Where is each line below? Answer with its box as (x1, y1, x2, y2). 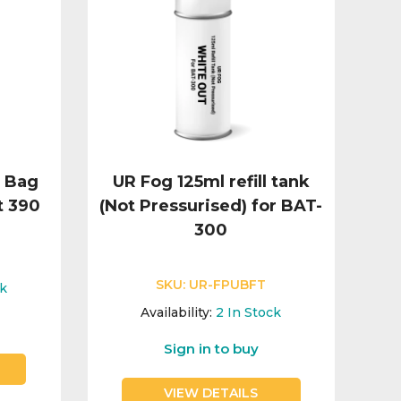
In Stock (227, 304, 282, 321)
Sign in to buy (163, 340, 259, 358)
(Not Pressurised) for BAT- (99, 196, 323, 217)
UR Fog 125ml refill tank (112, 172, 310, 192)
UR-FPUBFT (189, 277, 267, 294)
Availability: (141, 304, 213, 321)
